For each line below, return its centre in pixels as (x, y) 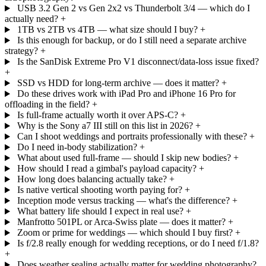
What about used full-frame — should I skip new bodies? (124, 158)
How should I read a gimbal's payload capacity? (107, 169)
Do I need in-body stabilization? (77, 147)
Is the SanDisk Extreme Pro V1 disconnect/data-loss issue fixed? (138, 62)
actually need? (31, 19)
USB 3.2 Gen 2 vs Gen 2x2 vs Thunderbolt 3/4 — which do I (133, 8)
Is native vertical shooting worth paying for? (99, 190)
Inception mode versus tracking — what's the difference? (123, 201)
